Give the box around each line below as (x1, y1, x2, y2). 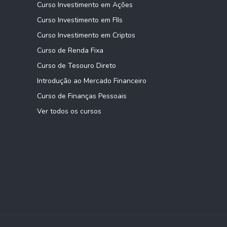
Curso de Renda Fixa (37, 46, 103, 56)
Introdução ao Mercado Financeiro (37, 76, 146, 86)
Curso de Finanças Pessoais (37, 91, 127, 101)
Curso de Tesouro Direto (37, 61, 116, 71)
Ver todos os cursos (37, 106, 101, 117)
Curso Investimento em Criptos (37, 30, 135, 41)
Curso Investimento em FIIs (37, 15, 123, 25)
